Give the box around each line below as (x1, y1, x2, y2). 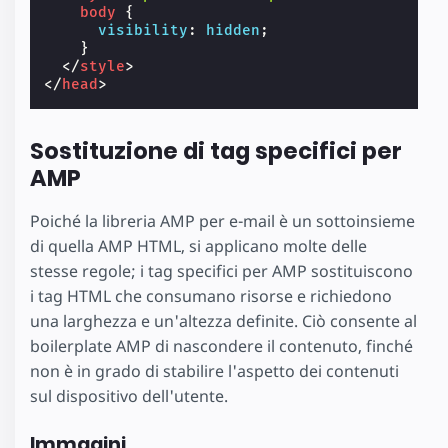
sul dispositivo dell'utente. (30, 385, 228, 408)
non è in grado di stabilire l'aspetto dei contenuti (30, 360, 399, 383)
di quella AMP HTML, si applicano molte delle (30, 235, 367, 258)
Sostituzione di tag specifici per (30, 134, 402, 167)
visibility (98, 22, 189, 40)
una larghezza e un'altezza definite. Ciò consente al (30, 310, 417, 333)
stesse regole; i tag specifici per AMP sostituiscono (30, 260, 413, 283)
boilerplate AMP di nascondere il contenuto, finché (30, 335, 413, 358)
